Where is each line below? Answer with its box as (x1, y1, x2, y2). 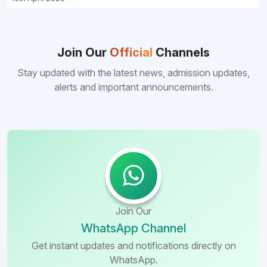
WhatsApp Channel (80, 221, 187, 235)
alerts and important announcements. (54, 81, 213, 93)
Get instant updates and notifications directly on (31, 240, 236, 252)
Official (110, 45, 153, 60)
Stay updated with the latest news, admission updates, (17, 67, 250, 79)
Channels (153, 45, 210, 60)
